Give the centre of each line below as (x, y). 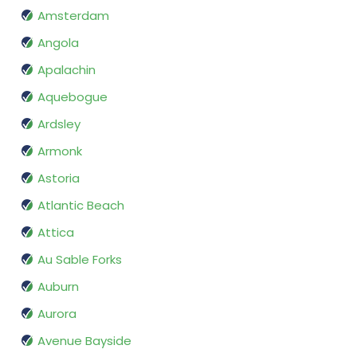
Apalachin (67, 70)
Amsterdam (73, 16)
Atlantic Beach (81, 206)
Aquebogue (73, 97)
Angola (58, 43)
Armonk (60, 151)
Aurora (57, 314)
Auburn (58, 287)
